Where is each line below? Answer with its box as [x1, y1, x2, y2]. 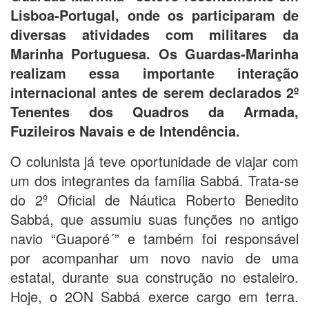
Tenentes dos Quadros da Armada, [10, 101, 299, 121]
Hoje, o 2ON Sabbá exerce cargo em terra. [10, 286, 299, 306]
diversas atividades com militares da [10, 23, 299, 44]
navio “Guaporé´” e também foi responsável [10, 228, 299, 248]
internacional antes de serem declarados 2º [10, 81, 299, 102]
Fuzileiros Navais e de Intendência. [10, 120, 240, 141]
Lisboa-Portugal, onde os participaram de [10, 4, 299, 25]
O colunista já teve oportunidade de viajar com [10, 150, 299, 171]
